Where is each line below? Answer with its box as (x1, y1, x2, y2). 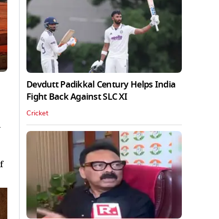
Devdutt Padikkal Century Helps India (26, 78, 176, 91)
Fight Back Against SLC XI (26, 90, 127, 103)
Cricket (26, 109, 48, 117)
